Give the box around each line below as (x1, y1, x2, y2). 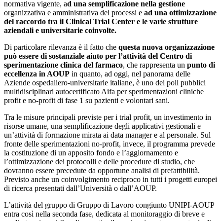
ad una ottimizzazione (144, 8, 217, 17)
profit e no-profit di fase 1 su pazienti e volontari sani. (4, 96, 170, 105)
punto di (187, 60, 215, 69)
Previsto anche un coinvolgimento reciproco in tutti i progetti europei (4, 175, 217, 184)
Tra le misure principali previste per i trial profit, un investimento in (4, 112, 211, 121)
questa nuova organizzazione (116, 42, 215, 51)
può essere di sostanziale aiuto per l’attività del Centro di (4, 51, 192, 60)
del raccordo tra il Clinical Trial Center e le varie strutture (4, 17, 198, 26)
